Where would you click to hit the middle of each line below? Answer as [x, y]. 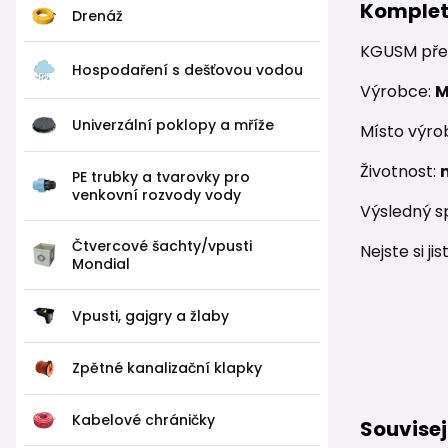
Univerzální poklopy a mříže [173, 124]
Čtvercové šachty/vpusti [162, 245]
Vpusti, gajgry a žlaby [150, 315]
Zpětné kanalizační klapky [167, 368]
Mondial [101, 263]
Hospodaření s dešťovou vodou [187, 69]
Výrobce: [397, 91]
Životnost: [399, 171]
